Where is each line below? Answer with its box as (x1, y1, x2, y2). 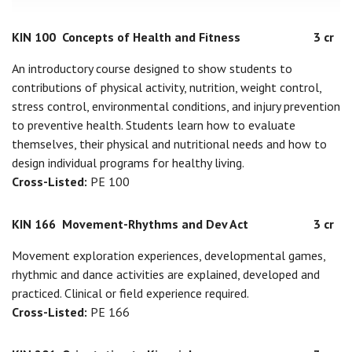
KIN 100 (12, 29, 56, 45)
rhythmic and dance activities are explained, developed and (12, 266, 320, 282)
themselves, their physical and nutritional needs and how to (12, 136, 327, 152)
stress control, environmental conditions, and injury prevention (12, 98, 340, 114)
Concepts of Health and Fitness (62, 29, 240, 45)
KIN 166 (12, 216, 56, 232)
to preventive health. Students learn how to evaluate (12, 117, 295, 133)
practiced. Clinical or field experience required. (12, 285, 249, 301)
